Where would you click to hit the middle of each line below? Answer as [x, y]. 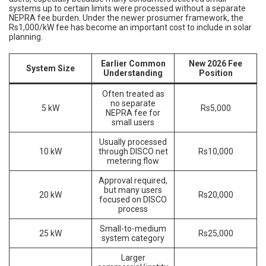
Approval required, [133, 180]
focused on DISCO [133, 199]
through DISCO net [133, 151]
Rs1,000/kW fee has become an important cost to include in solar [130, 27]
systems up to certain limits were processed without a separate [127, 8]
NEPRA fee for [133, 113]
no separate [133, 103]
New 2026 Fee [216, 63]
